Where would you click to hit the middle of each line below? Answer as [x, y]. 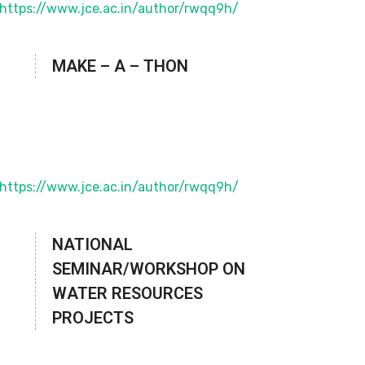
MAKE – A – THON [120, 66]
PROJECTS [92, 318]
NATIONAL [92, 245]
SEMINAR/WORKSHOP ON [148, 269]
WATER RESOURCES [127, 294]
